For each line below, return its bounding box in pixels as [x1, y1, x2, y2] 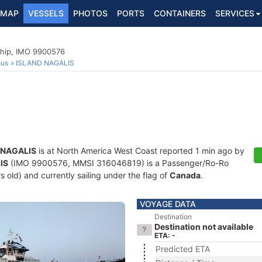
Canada [170, 170, 201, 180]
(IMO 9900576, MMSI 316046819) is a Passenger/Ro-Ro [8, 158, 229, 168]
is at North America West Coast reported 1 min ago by [36, 146, 244, 156]
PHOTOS [73, 8, 108, 18]
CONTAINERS [154, 8, 206, 18]
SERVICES [215, 8, 254, 18]
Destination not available [154, 222, 253, 232]
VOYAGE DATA [140, 199, 196, 209]
